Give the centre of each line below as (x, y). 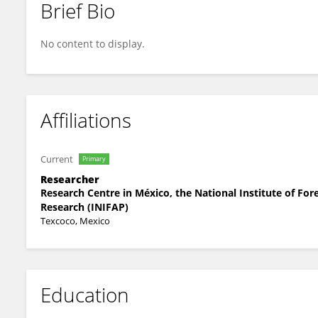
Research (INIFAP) (84, 207)
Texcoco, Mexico (75, 221)
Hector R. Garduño (94, 23)
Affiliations (86, 120)
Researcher (70, 179)
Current (57, 159)
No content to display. (93, 44)
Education (85, 295)
